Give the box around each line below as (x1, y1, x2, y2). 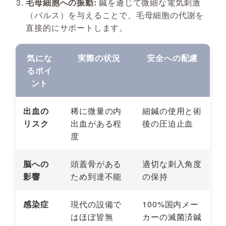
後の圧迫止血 (142, 118, 194, 130)
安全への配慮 (147, 52, 198, 64)
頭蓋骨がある (71, 158, 122, 170)
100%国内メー (142, 198, 199, 210)
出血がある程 (71, 118, 122, 130)
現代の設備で (71, 198, 122, 210)
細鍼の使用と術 (142, 105, 202, 117)
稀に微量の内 (71, 105, 122, 117)
